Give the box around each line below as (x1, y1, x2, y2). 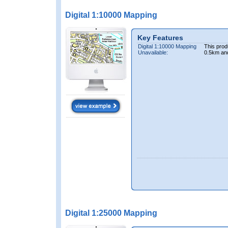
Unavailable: (138, 49, 168, 55)
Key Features (131, 34, 183, 42)
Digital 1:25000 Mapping (61, 209, 157, 217)
